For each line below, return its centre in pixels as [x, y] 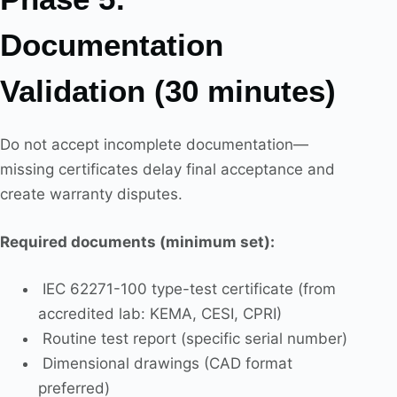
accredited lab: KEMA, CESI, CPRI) [160, 314]
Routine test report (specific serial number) [192, 339]
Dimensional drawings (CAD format [165, 364]
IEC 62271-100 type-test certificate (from [187, 289]
